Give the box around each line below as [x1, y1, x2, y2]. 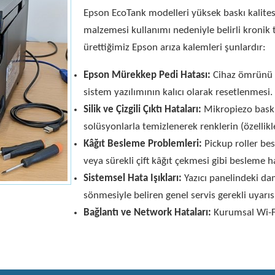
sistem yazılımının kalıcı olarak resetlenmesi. [83, 87, 273, 98]
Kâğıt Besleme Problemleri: [83, 138, 202, 149]
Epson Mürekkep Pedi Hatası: [83, 69, 211, 80]
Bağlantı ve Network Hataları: [83, 207, 211, 218]
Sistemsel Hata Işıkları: [83, 172, 182, 184]
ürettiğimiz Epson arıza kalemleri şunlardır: [83, 42, 266, 53]
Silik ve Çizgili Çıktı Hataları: [83, 104, 201, 115]
